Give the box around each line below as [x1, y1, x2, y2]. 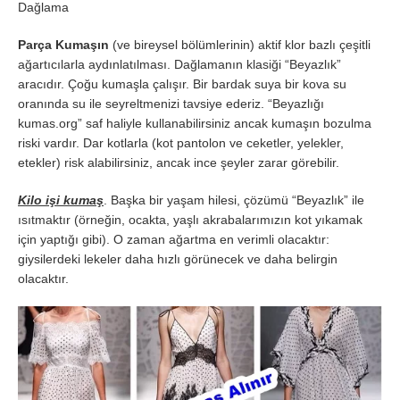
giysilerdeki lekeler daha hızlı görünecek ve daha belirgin [18, 251, 337, 266]
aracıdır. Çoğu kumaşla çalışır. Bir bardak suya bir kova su [18, 76, 346, 91]
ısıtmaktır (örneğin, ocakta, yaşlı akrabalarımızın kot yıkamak [18, 212, 362, 227]
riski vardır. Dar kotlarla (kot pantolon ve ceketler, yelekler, [18, 135, 344, 150]
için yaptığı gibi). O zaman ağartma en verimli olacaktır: [18, 231, 329, 246]
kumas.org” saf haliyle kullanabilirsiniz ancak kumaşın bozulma [18, 115, 371, 130]
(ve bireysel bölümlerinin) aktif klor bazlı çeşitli [112, 37, 371, 52]
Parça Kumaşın [18, 37, 112, 52]
